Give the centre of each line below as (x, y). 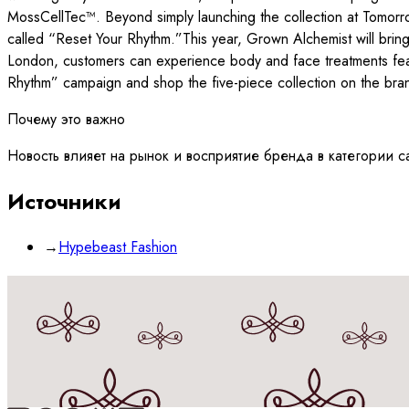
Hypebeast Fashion (118, 246)
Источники (64, 201)
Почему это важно (66, 119)
